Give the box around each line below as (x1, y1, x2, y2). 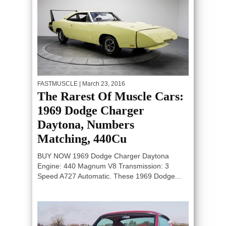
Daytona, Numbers (37, 118, 134, 132)
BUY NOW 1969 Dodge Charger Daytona (37, 152, 169, 160)
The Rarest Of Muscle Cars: (37, 90, 184, 103)
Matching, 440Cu (37, 132, 127, 146)
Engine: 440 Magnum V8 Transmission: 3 (37, 162, 169, 171)
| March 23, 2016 (78, 80, 125, 88)
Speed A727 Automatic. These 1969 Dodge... (37, 172, 181, 181)
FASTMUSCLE (37, 80, 78, 88)
